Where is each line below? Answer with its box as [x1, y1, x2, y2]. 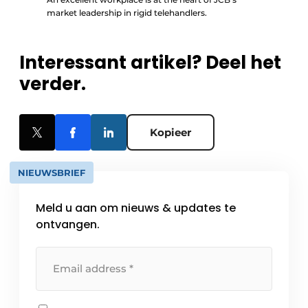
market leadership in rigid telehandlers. [47, 8, 207, 19]
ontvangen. [36, 217, 100, 233]
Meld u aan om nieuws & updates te [36, 200, 236, 217]
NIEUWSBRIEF [18, 167, 85, 179]
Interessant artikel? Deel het [19, 50, 281, 76]
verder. [19, 71, 86, 97]
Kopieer [150, 126, 191, 140]
